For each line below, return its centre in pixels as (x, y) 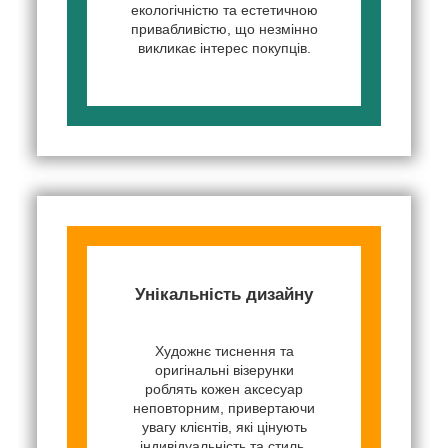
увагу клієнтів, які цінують (224, 426)
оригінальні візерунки (224, 369)
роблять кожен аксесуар (224, 388)
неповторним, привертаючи (224, 407)
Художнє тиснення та (224, 350)
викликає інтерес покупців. (224, 47)
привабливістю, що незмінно (224, 28)
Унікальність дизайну (224, 294)
